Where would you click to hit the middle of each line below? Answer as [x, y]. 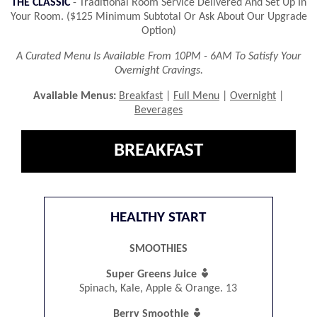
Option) [158, 31]
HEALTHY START [158, 218]
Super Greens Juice [152, 275]
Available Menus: [74, 96]
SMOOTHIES [158, 249]
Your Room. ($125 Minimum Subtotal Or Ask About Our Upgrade [158, 17]
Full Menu [196, 96]
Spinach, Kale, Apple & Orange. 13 [158, 289]
